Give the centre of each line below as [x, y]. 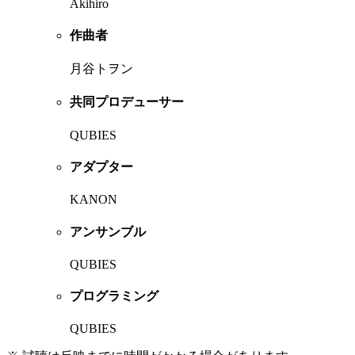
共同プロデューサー [127, 102]
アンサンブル [108, 231]
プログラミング [114, 296]
